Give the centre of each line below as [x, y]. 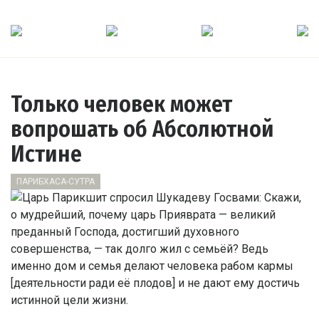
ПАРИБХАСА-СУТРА [56, 182]
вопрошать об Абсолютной [142, 129]
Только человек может [121, 104]
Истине [46, 154]
